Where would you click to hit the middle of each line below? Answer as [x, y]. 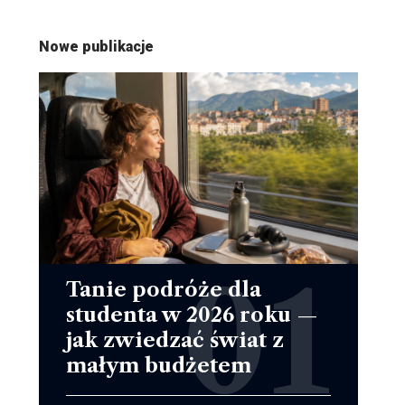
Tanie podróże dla [163, 289]
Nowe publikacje [96, 46]
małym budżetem [158, 365]
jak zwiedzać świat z [174, 340]
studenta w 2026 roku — [192, 315]
